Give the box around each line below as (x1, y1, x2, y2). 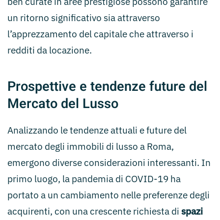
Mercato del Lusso (7, 94, 118, 113)
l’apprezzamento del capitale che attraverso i (7, 28, 193, 40)
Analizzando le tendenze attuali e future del (7, 124, 187, 136)
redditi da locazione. (7, 44, 92, 56)
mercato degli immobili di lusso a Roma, (7, 140, 174, 152)
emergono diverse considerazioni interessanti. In (7, 157, 211, 168)
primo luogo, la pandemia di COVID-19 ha (7, 173, 181, 185)
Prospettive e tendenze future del (7, 77, 207, 96)
